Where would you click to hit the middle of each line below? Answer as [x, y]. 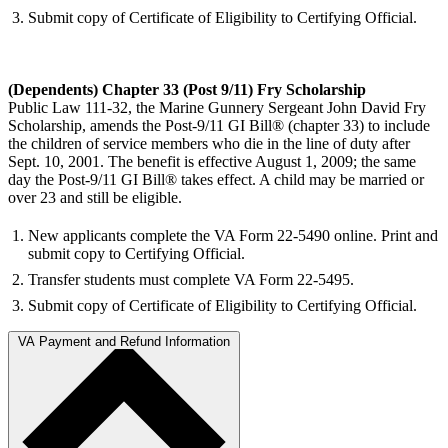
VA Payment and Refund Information [124, 341]
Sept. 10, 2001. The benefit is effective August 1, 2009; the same [212, 161]
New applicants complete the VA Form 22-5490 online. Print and [233, 235]
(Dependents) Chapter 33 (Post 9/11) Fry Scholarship [187, 89]
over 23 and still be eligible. [95, 197]
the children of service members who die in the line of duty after [209, 143]
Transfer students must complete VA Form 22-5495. [191, 279]
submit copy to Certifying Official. [136, 253]
